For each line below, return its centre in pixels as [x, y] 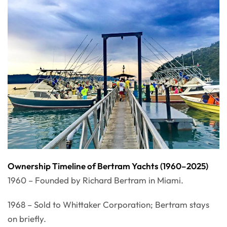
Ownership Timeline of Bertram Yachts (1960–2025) [108, 166]
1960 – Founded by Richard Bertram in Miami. [96, 180]
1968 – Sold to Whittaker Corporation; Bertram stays [108, 204]
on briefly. [27, 218]
